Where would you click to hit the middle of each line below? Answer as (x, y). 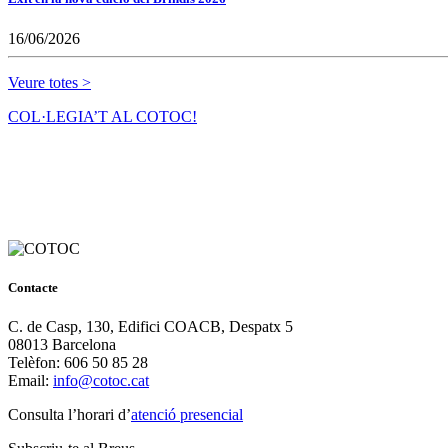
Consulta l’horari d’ (69, 414)
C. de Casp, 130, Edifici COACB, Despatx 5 (150, 326)
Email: (30, 380)
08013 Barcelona (62, 344)
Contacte (33, 287)
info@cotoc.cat (101, 380)
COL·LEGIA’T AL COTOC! (102, 116)
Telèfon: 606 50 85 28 (78, 362)
